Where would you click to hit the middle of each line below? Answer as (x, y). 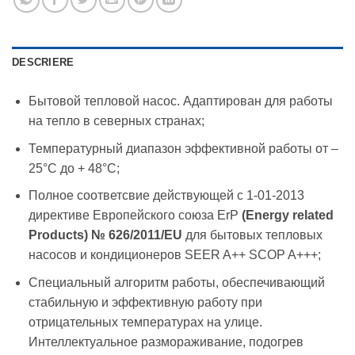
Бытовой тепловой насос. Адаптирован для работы (180, 101)
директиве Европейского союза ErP (135, 216)
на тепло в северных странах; (116, 120)
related (313, 216)
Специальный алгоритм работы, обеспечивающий (176, 282)
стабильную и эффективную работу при (145, 302)
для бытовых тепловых (252, 235)
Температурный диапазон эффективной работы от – (183, 148)
